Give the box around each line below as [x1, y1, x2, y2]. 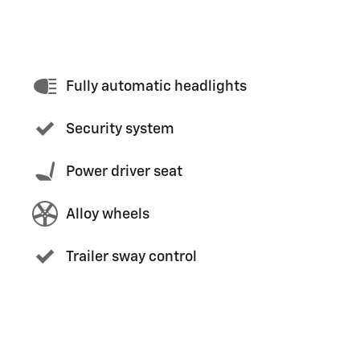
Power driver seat [66, 164, 182, 179]
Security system [66, 121, 174, 137]
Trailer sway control [66, 249, 197, 264]
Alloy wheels [66, 207, 149, 222]
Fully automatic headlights [66, 79, 247, 94]
